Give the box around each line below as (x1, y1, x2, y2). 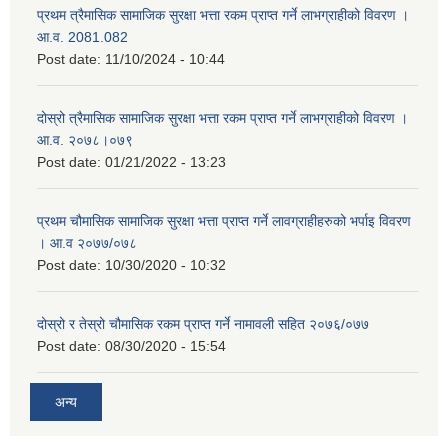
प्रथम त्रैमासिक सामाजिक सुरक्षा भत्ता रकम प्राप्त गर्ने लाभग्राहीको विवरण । (37, 6, 409, 23)
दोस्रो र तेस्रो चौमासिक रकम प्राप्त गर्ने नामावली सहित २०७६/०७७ (37, 315, 369, 332)
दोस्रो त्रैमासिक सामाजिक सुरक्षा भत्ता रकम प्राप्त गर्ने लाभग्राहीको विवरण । (37, 109, 408, 126)
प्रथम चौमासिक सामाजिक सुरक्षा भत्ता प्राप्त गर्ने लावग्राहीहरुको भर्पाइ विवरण (37, 212, 411, 229)
